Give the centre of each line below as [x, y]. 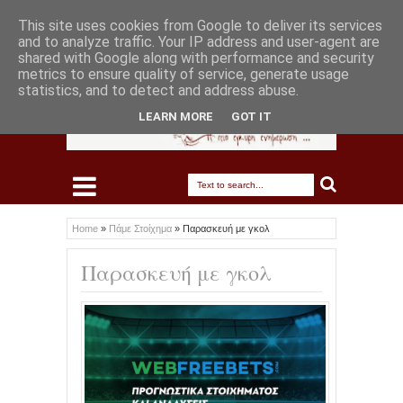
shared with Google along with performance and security [196, 58]
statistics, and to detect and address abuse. [158, 90]
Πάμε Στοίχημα [142, 229]
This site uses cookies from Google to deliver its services [200, 26]
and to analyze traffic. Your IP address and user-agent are [199, 42]
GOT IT [251, 116]
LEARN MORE [176, 116]
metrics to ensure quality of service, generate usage [184, 74]
